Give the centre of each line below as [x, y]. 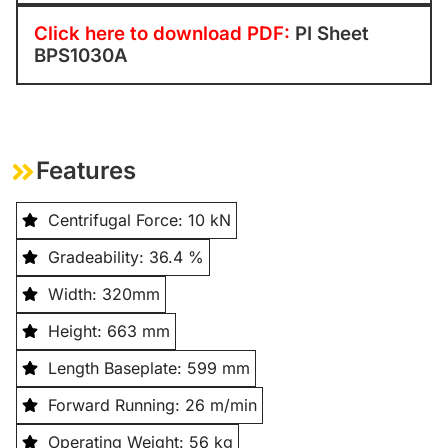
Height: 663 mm [109, 330]
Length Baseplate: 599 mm [149, 367]
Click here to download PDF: [164, 33]
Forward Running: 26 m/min [152, 404]
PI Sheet [332, 33]
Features [86, 170]
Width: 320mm [104, 293]
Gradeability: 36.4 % [126, 256]
